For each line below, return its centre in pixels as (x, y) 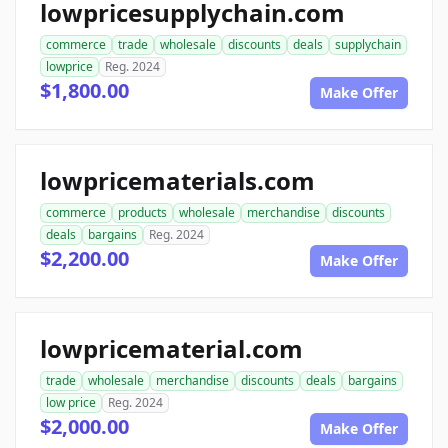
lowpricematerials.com (177, 181)
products (142, 213)
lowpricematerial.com (171, 349)
